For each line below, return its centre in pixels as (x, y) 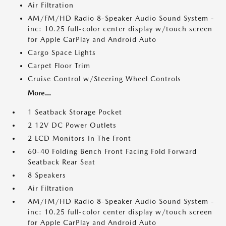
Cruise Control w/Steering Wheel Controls (104, 79)
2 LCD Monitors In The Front (79, 138)
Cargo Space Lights (62, 52)
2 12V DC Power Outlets (72, 125)
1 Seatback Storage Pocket (75, 112)
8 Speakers (47, 175)
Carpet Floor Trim (59, 66)
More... (39, 93)
